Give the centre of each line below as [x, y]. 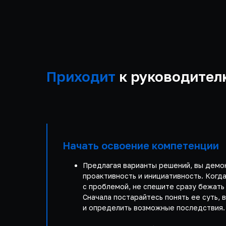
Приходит [81, 76]
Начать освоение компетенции [141, 145]
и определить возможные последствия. [154, 208]
